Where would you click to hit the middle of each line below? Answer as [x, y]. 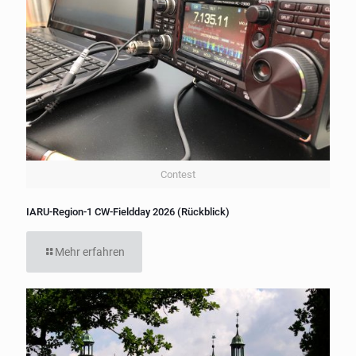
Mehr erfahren [90, 252]
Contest [178, 174]
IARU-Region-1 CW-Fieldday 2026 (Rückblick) [128, 211]
